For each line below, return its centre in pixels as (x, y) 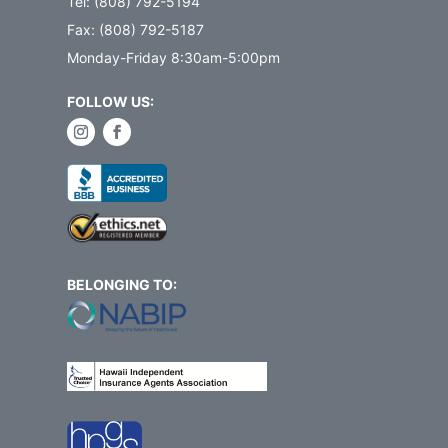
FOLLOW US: (111, 102)
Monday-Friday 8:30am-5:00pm (174, 58)
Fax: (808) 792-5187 (136, 30)
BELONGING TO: (122, 285)
